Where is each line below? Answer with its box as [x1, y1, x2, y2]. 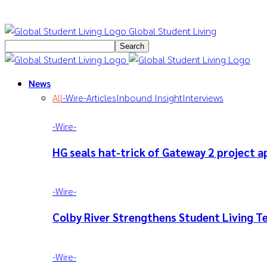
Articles [86, 91, 116, 104]
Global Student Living [129, 24, 216, 37]
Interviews [182, 91, 223, 104]
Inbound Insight [116, 91, 182, 104]
